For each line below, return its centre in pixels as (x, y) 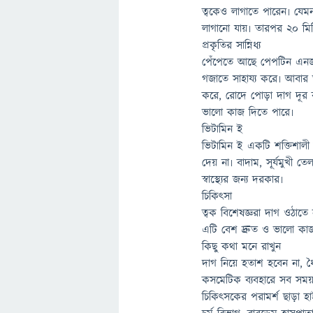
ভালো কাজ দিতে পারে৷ (248, 112)
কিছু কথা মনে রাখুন (242, 247)
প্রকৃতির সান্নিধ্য (232, 45)
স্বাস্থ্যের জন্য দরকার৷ (243, 180)
